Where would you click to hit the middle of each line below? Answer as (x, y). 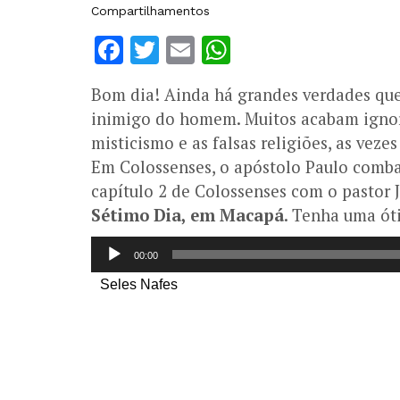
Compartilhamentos (150, 10)
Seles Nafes (139, 284)
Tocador (113, 245)
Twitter (207, 50)
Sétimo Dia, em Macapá (187, 215)
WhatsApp (301, 50)
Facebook (189, 50)
